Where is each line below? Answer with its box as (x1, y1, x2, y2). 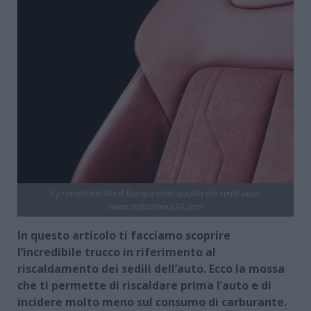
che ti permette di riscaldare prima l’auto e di (17, 277, 271, 293)
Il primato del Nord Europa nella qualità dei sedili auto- (49, 186, 262, 199)
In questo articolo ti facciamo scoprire (17, 227, 230, 243)
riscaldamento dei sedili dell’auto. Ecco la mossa (17, 260, 285, 276)
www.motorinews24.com (108, 199, 203, 212)
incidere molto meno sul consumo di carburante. (17, 294, 287, 310)
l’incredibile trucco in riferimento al (17, 244, 216, 260)
